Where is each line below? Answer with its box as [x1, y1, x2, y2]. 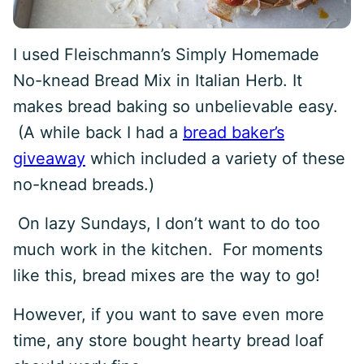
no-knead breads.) [13, 175, 154, 194]
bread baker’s [183, 123, 284, 142]
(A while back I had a [13, 123, 183, 142]
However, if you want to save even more [13, 305, 324, 324]
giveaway [13, 149, 85, 168]
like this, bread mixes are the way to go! [13, 266, 330, 285]
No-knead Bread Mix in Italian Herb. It [13, 71, 302, 90]
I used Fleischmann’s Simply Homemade [13, 45, 319, 64]
